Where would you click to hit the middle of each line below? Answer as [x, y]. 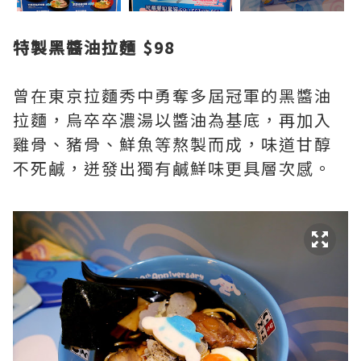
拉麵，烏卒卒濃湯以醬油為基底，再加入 [172, 120]
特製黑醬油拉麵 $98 [94, 48]
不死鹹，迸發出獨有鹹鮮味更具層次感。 [172, 168]
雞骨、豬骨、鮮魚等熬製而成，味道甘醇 [172, 144]
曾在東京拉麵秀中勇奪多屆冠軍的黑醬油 [172, 96]
